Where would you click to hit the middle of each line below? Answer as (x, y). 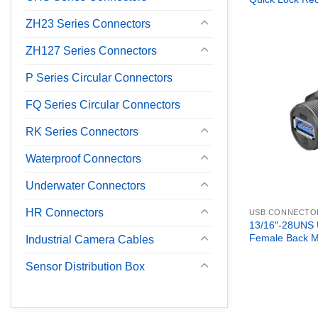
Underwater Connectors (86, 185)
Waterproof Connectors (83, 158)
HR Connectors (65, 212)
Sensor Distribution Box (85, 266)
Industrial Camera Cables (90, 239)
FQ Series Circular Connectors (103, 104)
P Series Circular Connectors (99, 77)
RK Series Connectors (82, 131)
